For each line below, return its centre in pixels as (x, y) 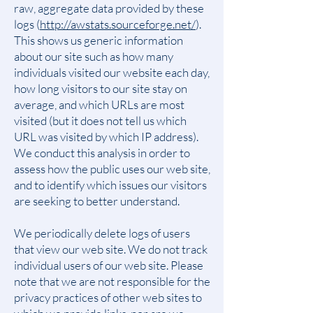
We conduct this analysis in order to (102, 153)
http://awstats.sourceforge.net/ (118, 24)
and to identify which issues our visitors (110, 185)
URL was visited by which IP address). (106, 137)
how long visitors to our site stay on (101, 88)
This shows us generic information (99, 40)
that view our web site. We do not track (111, 249)
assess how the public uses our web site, (112, 169)
